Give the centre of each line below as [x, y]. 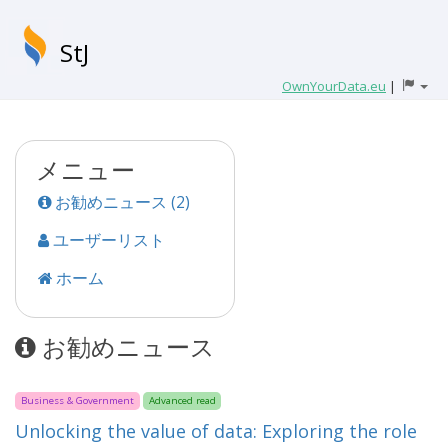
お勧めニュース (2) [120, 202]
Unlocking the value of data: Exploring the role [216, 431]
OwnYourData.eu [334, 85]
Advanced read [182, 400]
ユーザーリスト [107, 240]
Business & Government [77, 400]
